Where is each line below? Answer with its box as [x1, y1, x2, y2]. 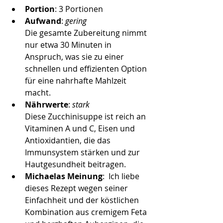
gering [65, 15, 87, 26]
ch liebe [111, 170, 141, 182]
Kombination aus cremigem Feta [25, 206, 149, 218]
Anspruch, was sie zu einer [25, 51, 126, 62]
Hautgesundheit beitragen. [25, 158, 126, 170]
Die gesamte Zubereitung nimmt [25, 27, 149, 38]
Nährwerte [25, 99, 68, 110]
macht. [25, 87, 51, 98]
